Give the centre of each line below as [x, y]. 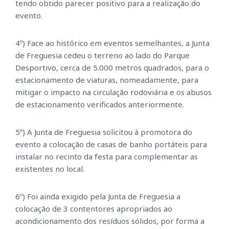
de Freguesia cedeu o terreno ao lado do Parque [102, 55]
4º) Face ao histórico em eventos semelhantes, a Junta [112, 43]
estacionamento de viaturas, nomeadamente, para [107, 80]
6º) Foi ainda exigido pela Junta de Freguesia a [98, 197]
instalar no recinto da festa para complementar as [107, 157]
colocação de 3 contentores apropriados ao [94, 209]
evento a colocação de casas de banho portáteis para [111, 144]
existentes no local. [50, 169]
